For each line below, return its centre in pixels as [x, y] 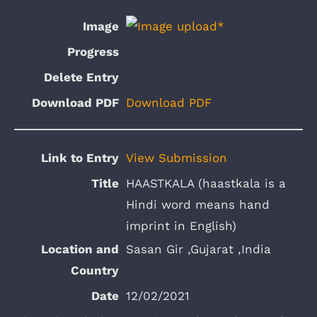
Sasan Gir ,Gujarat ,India [198, 249]
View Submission [177, 157]
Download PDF [169, 102]
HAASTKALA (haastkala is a [206, 183]
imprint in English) [181, 225]
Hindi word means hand [198, 204]
